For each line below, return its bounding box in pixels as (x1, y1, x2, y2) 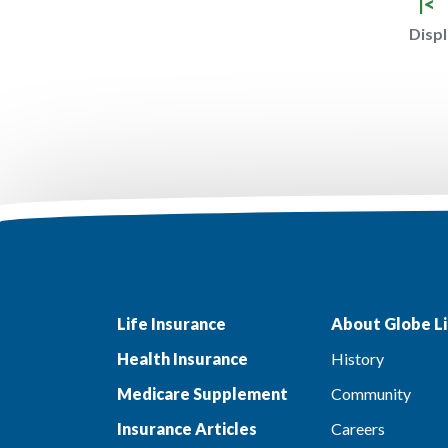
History (330, 349, 384, 368)
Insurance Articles (117, 419, 257, 438)
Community (330, 384, 411, 403)
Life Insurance (117, 314, 226, 333)
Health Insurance (117, 349, 248, 368)
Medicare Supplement (117, 384, 288, 403)
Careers (330, 419, 385, 438)
